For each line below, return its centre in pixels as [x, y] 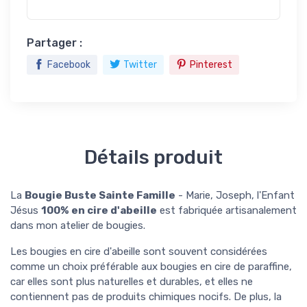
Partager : [54, 42]
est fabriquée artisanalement [227, 210]
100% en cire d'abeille [99, 210]
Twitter [140, 64]
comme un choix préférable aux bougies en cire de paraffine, [151, 266]
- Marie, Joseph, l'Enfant [235, 195]
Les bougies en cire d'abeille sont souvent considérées [139, 251]
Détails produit [153, 157]
